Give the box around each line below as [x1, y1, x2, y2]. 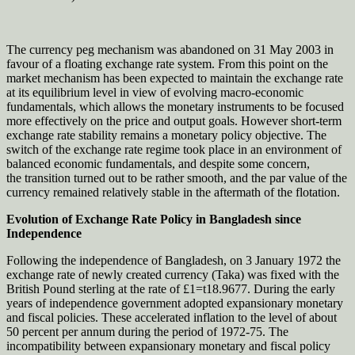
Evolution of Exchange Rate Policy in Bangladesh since [6, 212, 301, 227]
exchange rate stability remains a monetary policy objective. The [6, 128, 326, 143]
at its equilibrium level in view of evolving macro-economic [6, 86, 303, 100]
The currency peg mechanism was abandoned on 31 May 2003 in [6, 43, 334, 57]
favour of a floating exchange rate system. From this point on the [6, 57, 328, 71]
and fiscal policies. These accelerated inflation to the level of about [6, 311, 337, 325]
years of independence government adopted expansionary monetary [6, 296, 343, 311]
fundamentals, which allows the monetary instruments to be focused [6, 100, 344, 114]
